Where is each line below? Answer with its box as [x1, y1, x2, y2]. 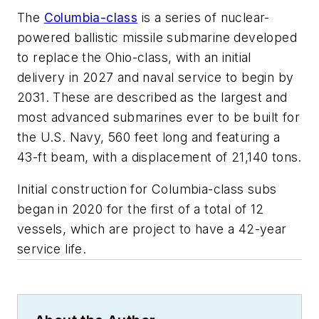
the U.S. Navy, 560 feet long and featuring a [17, 129, 281, 145]
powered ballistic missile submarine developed [17, 29, 297, 45]
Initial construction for [17, 182, 152, 197]
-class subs [208, 182, 277, 197]
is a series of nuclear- [137, 9, 270, 25]
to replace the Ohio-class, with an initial [17, 49, 251, 65]
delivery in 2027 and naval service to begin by [17, 69, 294, 85]
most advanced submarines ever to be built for [17, 109, 300, 125]
